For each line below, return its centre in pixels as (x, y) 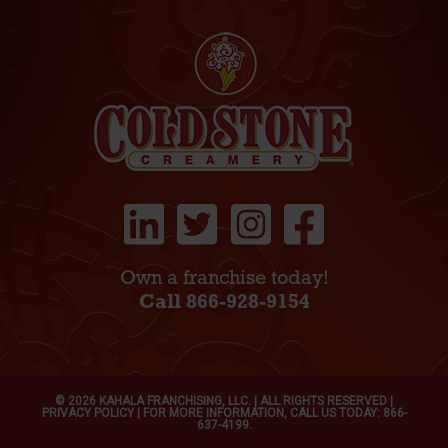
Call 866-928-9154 (224, 302)
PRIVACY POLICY (87, 412)
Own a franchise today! (224, 278)
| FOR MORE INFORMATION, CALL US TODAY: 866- (270, 412)
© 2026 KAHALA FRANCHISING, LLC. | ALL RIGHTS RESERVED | (224, 400)
